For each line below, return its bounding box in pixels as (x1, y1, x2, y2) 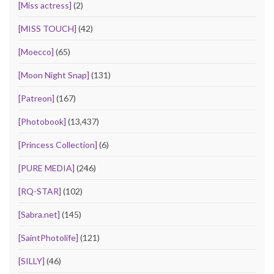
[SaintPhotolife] (18, 232, 78, 243)
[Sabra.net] (18, 209, 60, 220)
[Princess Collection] (18, 139, 97, 150)
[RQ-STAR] (18, 186, 61, 197)
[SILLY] (18, 256, 45, 267)
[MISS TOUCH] (18, 23, 76, 34)
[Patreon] (18, 93, 54, 104)
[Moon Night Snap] (18, 70, 89, 81)
